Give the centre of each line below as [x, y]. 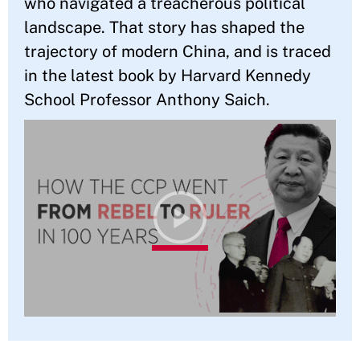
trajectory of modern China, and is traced [178, 51]
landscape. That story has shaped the [164, 27]
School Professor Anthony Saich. [147, 100]
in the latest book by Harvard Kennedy [168, 76]
